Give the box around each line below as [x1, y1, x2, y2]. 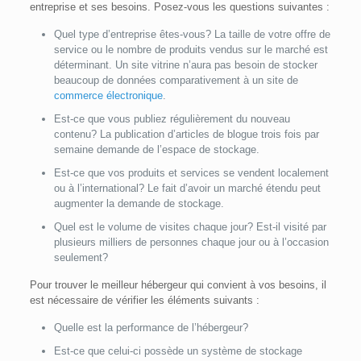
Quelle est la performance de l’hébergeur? [53, 322, 248, 334]
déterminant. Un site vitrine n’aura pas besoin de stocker [53, 59, 317, 72]
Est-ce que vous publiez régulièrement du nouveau [53, 113, 290, 126]
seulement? [53, 251, 108, 264]
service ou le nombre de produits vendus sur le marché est [53, 44, 328, 56]
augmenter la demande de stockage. [53, 197, 224, 210]
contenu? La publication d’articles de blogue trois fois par [53, 128, 319, 141]
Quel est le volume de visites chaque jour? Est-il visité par [53, 221, 326, 234]
